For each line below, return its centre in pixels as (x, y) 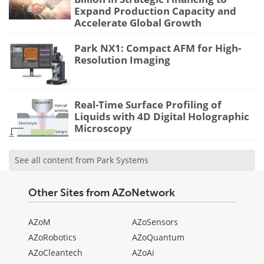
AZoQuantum (158, 237)
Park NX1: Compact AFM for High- (158, 48)
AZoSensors (155, 222)
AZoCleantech (55, 252)
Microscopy (103, 128)
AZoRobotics (52, 237)
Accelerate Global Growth (138, 23)
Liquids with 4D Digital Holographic (162, 116)
